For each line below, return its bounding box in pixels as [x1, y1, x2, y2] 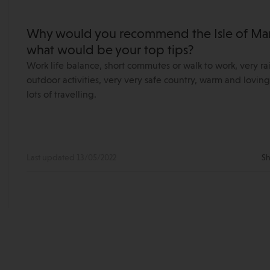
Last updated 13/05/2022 [27, 154, 116, 162]
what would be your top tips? [27, 44, 193, 57]
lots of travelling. [27, 90, 96, 100]
